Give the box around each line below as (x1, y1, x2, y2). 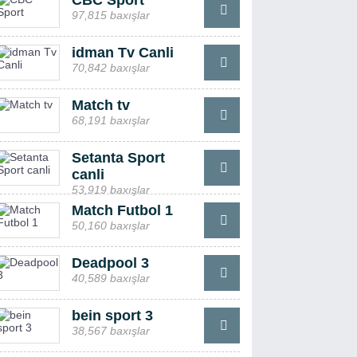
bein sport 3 (71, 308, 153, 324)
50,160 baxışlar (71, 219, 150, 232)
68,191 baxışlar (71, 114, 150, 127)
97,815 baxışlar (71, 9, 150, 22)
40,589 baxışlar (71, 272, 150, 284)
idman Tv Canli (71, 45, 174, 61)
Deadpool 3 (71, 255, 149, 271)
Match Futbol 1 (71, 202, 173, 218)
